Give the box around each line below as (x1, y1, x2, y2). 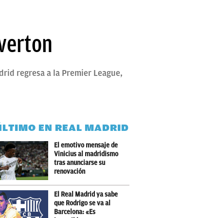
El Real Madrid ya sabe (54, 191, 118, 198)
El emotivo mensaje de (54, 142, 118, 149)
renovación (54, 168, 85, 175)
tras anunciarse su (54, 159, 105, 166)
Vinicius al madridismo (54, 150, 118, 158)
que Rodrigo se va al (54, 200, 110, 207)
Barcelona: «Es (54, 208, 95, 216)
